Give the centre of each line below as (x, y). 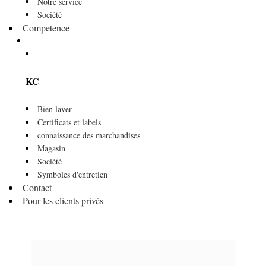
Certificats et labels (69, 122)
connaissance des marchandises (89, 135)
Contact (37, 187)
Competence (46, 28)
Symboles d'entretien (72, 174)
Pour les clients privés (63, 200)
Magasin (51, 148)
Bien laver (55, 109)
